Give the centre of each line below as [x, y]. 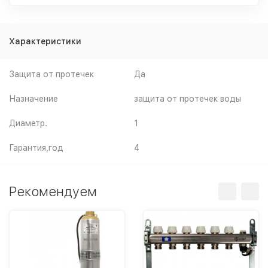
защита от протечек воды [188, 99]
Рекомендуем [53, 191]
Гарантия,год [36, 148]
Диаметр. [28, 123]
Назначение [33, 99]
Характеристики [45, 41]
